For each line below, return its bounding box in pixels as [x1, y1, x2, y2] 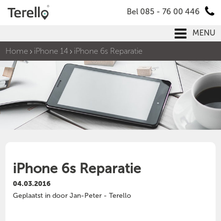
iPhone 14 [34, 46, 69, 56]
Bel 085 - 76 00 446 [126, 7, 200, 16]
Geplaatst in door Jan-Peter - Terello [13, 191, 132, 200]
